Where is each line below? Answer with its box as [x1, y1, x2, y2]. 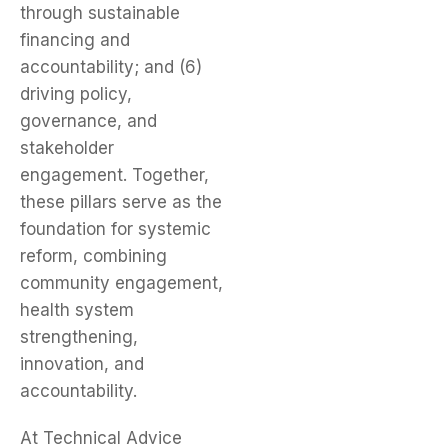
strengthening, [20, 327, 138, 348]
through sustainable [20, 3, 180, 24]
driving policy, [20, 84, 132, 105]
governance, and [20, 111, 157, 132]
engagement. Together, [20, 165, 209, 186]
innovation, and [20, 354, 144, 375]
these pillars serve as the [20, 192, 222, 213]
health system [20, 300, 134, 321]
